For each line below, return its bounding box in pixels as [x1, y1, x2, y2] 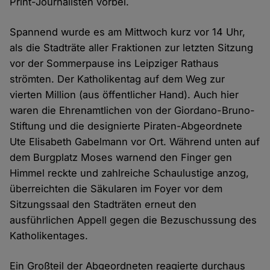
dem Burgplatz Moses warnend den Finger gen [10, 151, 233, 164]
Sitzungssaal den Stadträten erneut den [10, 198, 197, 211]
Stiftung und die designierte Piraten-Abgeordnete [10, 120, 243, 133]
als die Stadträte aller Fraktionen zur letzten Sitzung [10, 42, 254, 54]
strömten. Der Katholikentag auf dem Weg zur [10, 73, 225, 86]
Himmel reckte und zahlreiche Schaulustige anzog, [10, 167, 250, 180]
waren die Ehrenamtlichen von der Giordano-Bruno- [10, 104, 256, 117]
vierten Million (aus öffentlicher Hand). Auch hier [10, 89, 239, 101]
